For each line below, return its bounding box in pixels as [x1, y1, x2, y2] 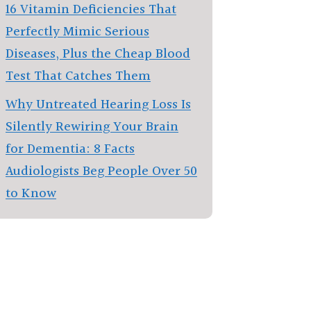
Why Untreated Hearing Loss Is [6, 94, 191, 115]
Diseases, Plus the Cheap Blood [6, 43, 190, 65]
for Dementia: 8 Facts [6, 139, 135, 160]
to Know [6, 183, 56, 204]
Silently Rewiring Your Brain [6, 117, 178, 137]
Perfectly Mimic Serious [6, 21, 149, 42]
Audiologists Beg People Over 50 [6, 161, 197, 182]
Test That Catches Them [6, 65, 151, 87]
